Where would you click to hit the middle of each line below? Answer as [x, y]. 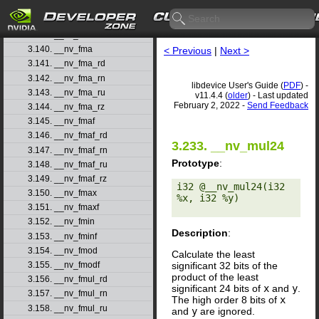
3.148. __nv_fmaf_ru [67, 164]
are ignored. [226, 311]
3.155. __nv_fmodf [63, 265]
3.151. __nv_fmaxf [63, 208]
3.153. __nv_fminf [62, 236]
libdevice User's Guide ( [237, 85]
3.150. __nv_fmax [62, 193]
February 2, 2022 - [210, 105]
